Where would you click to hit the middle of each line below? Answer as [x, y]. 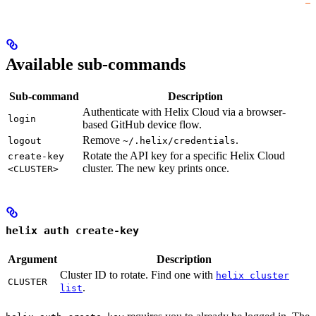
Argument [32, 259]
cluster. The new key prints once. [156, 169]
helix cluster [253, 275]
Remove [103, 140]
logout [25, 141]
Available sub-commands [96, 65]
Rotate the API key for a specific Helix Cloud [184, 156]
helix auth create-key [72, 230]
